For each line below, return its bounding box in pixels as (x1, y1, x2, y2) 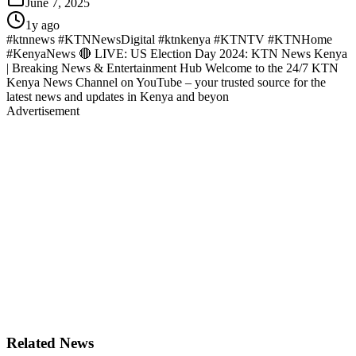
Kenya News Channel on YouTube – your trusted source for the (6, 75, 326, 89)
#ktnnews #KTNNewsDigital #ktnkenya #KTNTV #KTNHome (6, 32, 332, 46)
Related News (6, 335, 94, 352)
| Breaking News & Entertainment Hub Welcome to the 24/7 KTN (6, 60, 339, 75)
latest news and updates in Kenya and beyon (6, 89, 229, 103)
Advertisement (6, 103, 79, 118)
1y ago (25, 17, 60, 32)
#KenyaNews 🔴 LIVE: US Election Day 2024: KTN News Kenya (6, 46, 347, 60)
